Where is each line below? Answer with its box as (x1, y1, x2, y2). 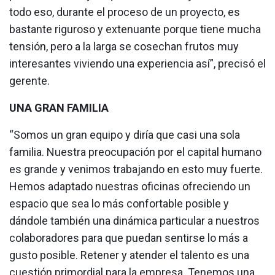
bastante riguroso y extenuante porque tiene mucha (9, 23, 261, 36)
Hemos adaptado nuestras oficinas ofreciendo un (9, 180, 250, 193)
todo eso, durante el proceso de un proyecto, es (9, 6, 240, 19)
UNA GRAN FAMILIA (9, 101, 109, 115)
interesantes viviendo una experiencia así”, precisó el (9, 57, 266, 71)
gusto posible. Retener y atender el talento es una (9, 249, 249, 262)
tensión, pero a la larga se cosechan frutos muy (9, 40, 239, 53)
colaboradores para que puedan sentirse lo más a (9, 231, 248, 245)
